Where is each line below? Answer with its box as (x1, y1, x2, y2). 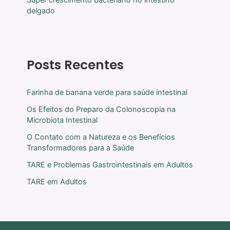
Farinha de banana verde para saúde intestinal (26, 87, 187, 97)
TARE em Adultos (26, 177, 87, 186)
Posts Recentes (26, 56, 124, 74)
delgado (26, 6, 55, 15)
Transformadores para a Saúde (26, 143, 134, 152)
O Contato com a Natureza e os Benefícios (26, 132, 175, 142)
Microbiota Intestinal (26, 115, 98, 125)
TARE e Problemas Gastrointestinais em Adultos (26, 160, 193, 169)
